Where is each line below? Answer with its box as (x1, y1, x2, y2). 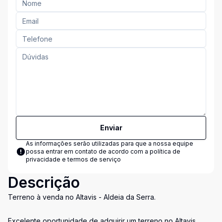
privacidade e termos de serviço (26, 156, 121, 163)
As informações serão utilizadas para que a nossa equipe (26, 140, 193, 147)
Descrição (8, 173, 80, 191)
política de (150, 148, 180, 155)
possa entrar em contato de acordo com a (26, 148, 150, 155)
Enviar (100, 123, 122, 132)
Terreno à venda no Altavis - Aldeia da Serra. (8, 193, 156, 201)
